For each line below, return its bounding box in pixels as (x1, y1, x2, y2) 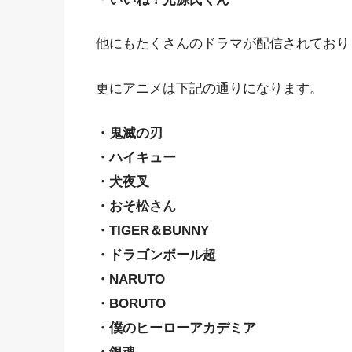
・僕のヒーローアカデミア (96, 320, 256, 335)
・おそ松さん (96, 198, 176, 214)
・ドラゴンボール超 (96, 247, 216, 262)
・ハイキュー (96, 149, 176, 165)
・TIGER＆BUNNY (96, 222, 209, 238)
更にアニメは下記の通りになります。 (96, 80, 323, 96)
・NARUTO (96, 271, 165, 287)
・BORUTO (96, 295, 166, 311)
